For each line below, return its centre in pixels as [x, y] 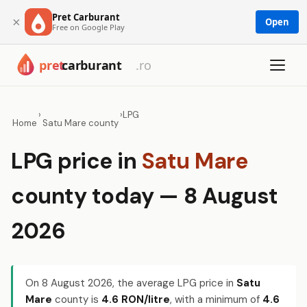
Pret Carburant [86, 17]
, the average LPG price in [174, 283]
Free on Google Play [88, 27]
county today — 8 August [145, 196]
